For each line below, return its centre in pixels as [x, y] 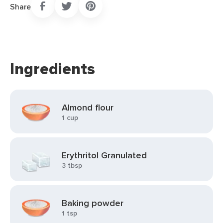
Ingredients [53, 69]
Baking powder [93, 203]
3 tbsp [72, 165]
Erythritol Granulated [104, 155]
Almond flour [88, 108]
